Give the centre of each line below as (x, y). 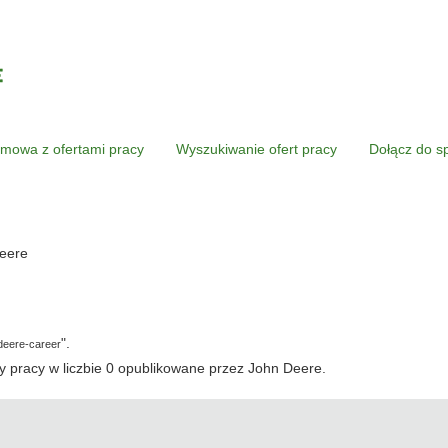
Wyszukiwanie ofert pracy (256, 148)
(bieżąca (54, 251)
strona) (49, 271)
